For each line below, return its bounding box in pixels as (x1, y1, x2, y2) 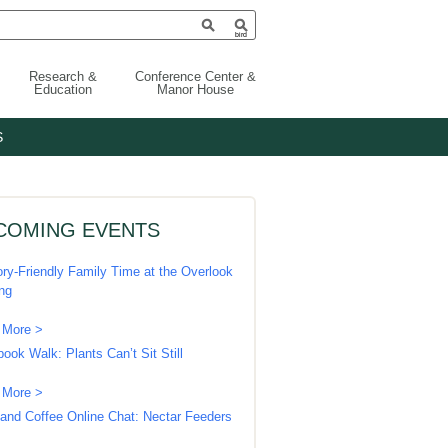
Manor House (157, 82, 234, 97)
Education (34, 82, 92, 97)
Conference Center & (135, 69, 256, 84)
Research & (29, 69, 97, 84)
